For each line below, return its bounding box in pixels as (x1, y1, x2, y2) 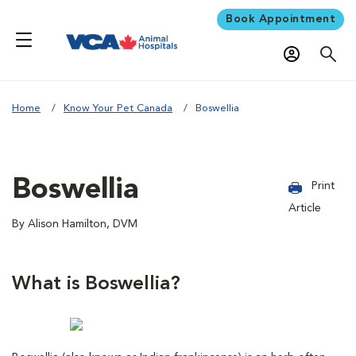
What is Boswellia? (12, 274, 186, 294)
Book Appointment (226, 13, 335, 25)
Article (288, 202, 322, 214)
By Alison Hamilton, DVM (12, 218, 137, 230)
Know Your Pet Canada (64, 103, 172, 114)
